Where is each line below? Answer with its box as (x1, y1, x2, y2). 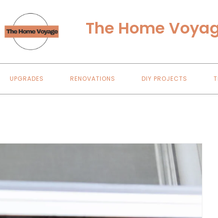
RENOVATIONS (70, 74, 115, 83)
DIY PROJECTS (141, 74, 187, 83)
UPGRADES (9, 74, 44, 83)
